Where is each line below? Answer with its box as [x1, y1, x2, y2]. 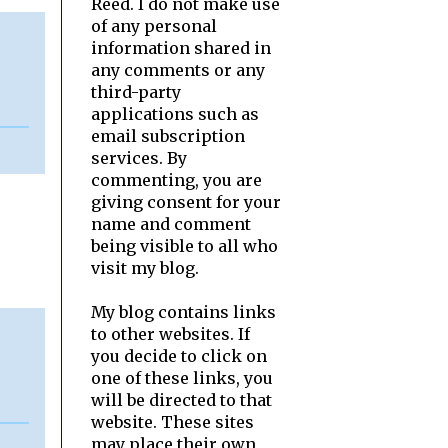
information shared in [91, 37, 271, 58]
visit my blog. [91, 257, 199, 278]
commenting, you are [91, 169, 262, 190]
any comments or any [91, 59, 265, 80]
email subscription [91, 125, 245, 146]
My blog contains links [91, 301, 276, 322]
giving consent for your [91, 191, 281, 212]
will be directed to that [91, 389, 272, 410]
